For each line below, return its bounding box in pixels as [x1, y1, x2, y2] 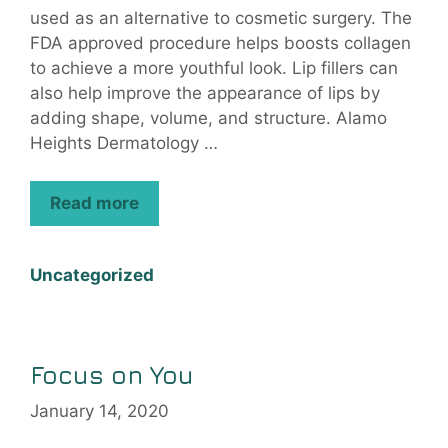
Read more [50, 193, 139, 214]
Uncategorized [30, 265, 154, 286]
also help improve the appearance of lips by [30, 82, 380, 103]
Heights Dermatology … [30, 132, 218, 153]
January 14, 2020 [30, 400, 169, 421]
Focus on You [30, 360, 194, 390]
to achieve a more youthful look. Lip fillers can [30, 57, 398, 78]
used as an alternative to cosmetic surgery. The [30, 7, 412, 28]
